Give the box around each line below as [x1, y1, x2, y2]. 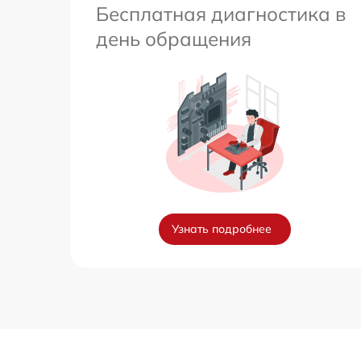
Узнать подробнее [172, 222, 272, 237]
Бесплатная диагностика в [96, 2, 346, 27]
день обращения [96, 27, 251, 52]
